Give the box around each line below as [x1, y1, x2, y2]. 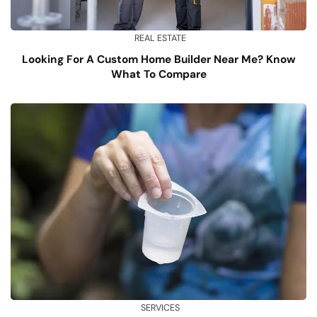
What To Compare [110, 67, 207, 81]
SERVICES [141, 302, 180, 314]
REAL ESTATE [134, 32, 186, 44]
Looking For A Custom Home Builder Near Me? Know [21, 52, 296, 67]
